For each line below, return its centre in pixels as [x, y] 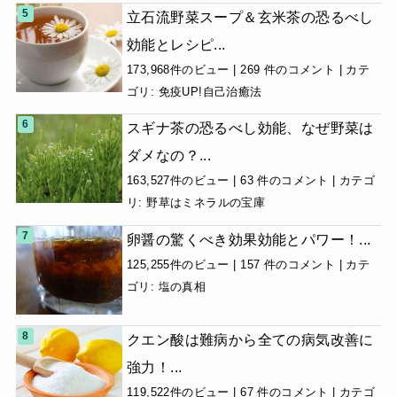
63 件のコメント [284, 181]
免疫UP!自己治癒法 [210, 92]
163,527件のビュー [178, 181]
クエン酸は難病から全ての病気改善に [250, 340]
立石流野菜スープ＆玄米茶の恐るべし [250, 17]
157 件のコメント [288, 264]
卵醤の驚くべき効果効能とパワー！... [249, 239]
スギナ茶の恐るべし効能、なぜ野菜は [250, 128]
